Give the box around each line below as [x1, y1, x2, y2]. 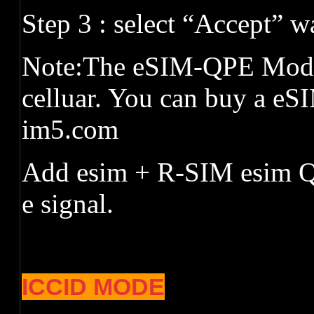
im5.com [22, 114, 118, 144]
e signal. [22, 189, 114, 219]
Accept [194, 8, 271, 39]
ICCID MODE [22, 273, 165, 300]
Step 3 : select [22, 8, 182, 39]
